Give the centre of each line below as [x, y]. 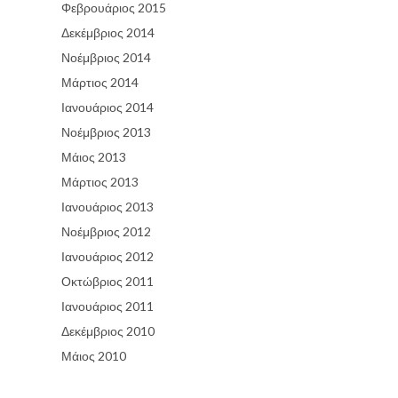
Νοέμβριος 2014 [106, 57]
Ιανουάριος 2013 [107, 206]
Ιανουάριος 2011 [107, 306]
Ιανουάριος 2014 [107, 107]
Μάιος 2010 [94, 355]
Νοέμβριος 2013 [106, 131]
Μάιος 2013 [94, 156]
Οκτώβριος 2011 [107, 281]
